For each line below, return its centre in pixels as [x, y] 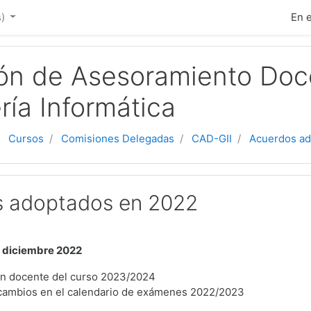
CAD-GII [212, 138]
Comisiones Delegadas [118, 138]
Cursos [26, 138]
